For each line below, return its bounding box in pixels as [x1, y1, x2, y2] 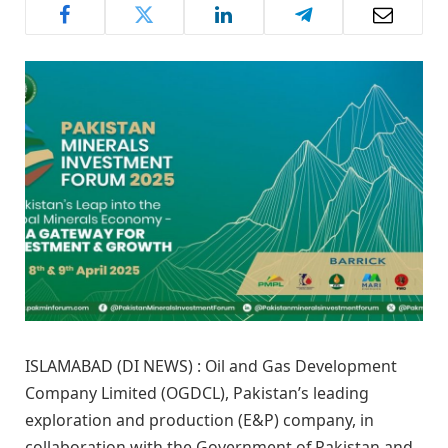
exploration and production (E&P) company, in [25, 409, 374, 432]
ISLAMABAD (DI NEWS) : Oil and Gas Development [25, 355, 397, 378]
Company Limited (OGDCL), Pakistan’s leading [25, 382, 369, 405]
